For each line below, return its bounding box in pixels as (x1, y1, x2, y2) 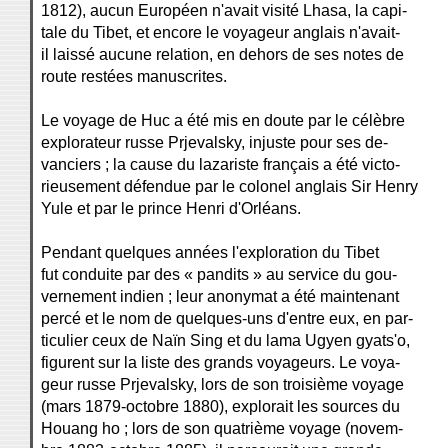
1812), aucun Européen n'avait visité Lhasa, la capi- (41, 2, 407, 19)
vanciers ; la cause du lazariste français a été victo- (41, 156, 400, 173)
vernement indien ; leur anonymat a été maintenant (41, 288, 399, 305)
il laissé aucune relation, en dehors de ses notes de (41, 46, 404, 63)
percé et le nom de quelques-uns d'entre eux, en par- (41, 310, 413, 327)
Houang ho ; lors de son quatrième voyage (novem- (41, 420, 403, 437)
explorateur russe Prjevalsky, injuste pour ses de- (41, 134, 388, 151)
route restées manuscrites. (41, 68, 227, 85)
